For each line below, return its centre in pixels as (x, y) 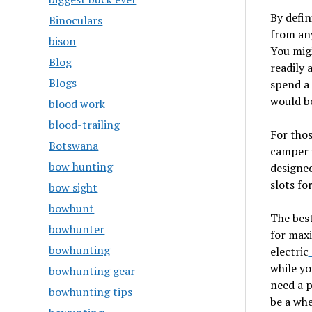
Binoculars (76, 20)
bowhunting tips (91, 292)
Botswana (74, 146)
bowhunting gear (92, 271)
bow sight (73, 187)
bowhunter (77, 229)
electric (289, 251)
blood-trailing (85, 125)
